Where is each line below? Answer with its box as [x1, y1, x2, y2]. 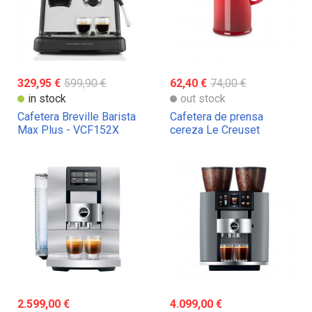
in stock [28, 92, 66, 106]
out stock [180, 92, 226, 106]
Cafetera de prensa [170, 110, 263, 124]
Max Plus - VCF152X [17, 123, 119, 137]
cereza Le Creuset [170, 123, 260, 137]
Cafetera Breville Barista [17, 110, 136, 124]
